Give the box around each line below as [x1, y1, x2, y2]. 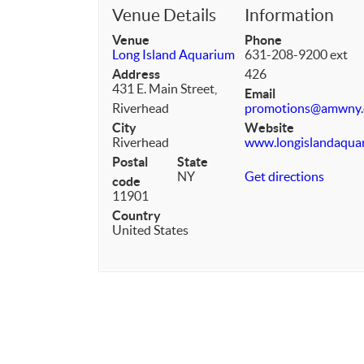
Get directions [245, 169, 325, 184]
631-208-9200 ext [245, 47, 349, 62]
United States [112, 223, 188, 237]
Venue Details [112, 6, 216, 24]
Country [112, 208, 161, 223]
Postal [112, 154, 148, 169]
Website [245, 120, 295, 135]
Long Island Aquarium [112, 47, 235, 62]
